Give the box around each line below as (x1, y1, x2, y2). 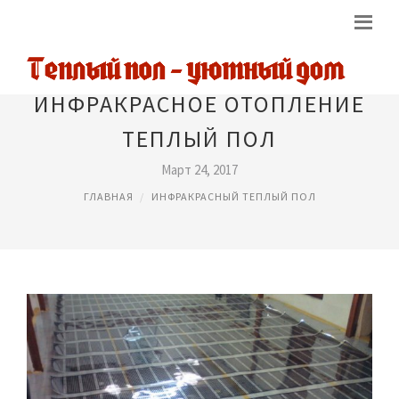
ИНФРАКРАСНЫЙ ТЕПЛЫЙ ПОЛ (151, 190, 316, 203)
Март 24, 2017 (161, 161, 238, 178)
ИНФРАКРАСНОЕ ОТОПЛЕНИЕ (34, 89, 365, 118)
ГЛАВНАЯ (83, 190, 134, 203)
